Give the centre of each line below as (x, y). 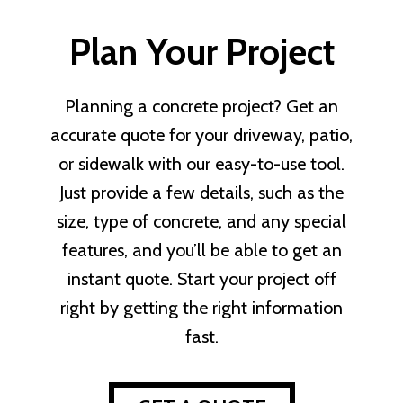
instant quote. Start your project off (201, 279)
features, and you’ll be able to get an (201, 250)
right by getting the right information (201, 308)
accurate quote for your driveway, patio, (201, 135)
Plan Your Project (201, 52)
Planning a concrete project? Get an (201, 106)
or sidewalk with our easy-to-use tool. (201, 164)
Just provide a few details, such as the (201, 193)
